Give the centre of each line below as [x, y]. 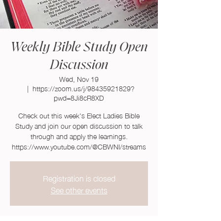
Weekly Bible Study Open [79, 47]
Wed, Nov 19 [79, 78]
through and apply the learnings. [79, 136]
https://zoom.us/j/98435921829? [84, 88]
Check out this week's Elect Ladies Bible [79, 115]
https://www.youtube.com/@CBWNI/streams [79, 146]
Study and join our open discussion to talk [79, 125]
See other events [79, 189]
